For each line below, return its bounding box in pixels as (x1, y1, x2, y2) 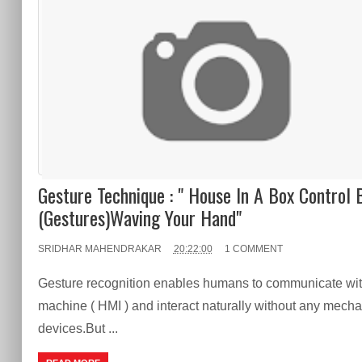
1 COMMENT (224, 242, 283, 255)
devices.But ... (37, 321, 118, 335)
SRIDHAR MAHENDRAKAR (37, 242, 162, 255)
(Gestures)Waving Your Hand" (37, 202, 242, 232)
